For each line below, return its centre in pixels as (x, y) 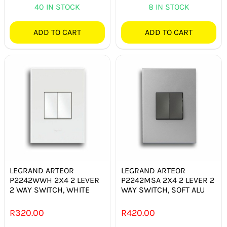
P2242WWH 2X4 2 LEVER (54, 180)
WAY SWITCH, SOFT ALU (163, 190)
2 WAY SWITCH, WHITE (50, 190)
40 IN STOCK (57, 7)
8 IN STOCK (169, 7)
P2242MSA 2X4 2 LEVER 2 (168, 180)
